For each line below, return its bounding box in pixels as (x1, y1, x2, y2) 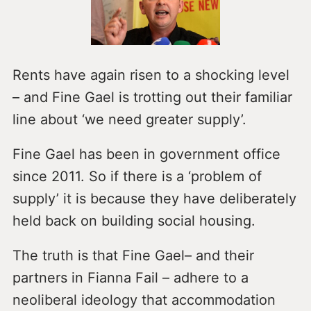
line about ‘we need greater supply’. (12, 110, 246, 128)
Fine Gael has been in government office (12, 145, 280, 162)
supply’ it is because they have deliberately (12, 190, 296, 207)
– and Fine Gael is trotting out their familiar (12, 88, 292, 106)
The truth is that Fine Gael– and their (12, 246, 254, 264)
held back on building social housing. (12, 212, 255, 229)
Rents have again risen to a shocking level (12, 66, 289, 83)
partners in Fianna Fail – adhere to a (12, 269, 249, 286)
